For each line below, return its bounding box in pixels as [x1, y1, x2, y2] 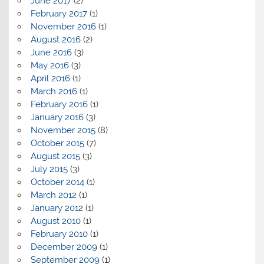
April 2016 [30, 72, 70, 84]
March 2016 [30, 85, 77, 97]
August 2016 [30, 34, 81, 45]
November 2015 [30, 124, 95, 136]
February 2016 [30, 98, 88, 110]
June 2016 [30, 47, 72, 58]
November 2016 [30, 21, 96, 32]
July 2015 [30, 163, 68, 174]
